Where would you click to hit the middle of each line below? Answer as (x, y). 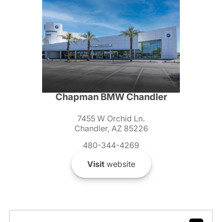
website (120, 164)
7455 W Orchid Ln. (111, 119)
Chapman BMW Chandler (111, 97)
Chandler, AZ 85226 (111, 129)
